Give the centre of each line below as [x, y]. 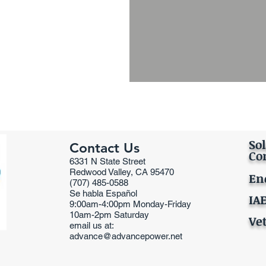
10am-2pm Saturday [110, 215]
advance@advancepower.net [126, 236]
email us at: [92, 225]
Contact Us [104, 148]
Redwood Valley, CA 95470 [122, 172]
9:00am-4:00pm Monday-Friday [130, 204]
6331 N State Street [107, 161]
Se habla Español [103, 193]
